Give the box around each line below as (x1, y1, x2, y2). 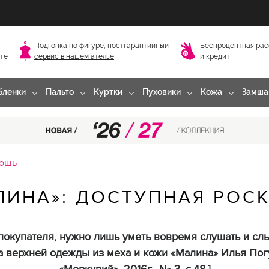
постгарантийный (107, 41, 169, 50)
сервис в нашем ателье (34, 52, 114, 61)
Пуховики (142, 87, 181, 97)
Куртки (94, 87, 122, 97)
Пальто (46, 87, 74, 97)
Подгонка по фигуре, (34, 41, 107, 50)
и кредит (200, 52, 230, 61)
